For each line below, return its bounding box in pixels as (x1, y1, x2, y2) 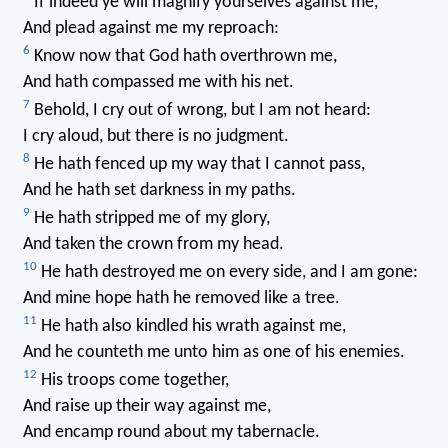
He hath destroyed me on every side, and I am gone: (36, 263, 418, 283)
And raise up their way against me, (22, 397, 271, 417)
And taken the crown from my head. (22, 235, 284, 255)
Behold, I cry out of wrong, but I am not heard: (29, 101, 371, 121)
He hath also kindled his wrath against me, (36, 317, 346, 337)
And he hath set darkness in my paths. (22, 181, 296, 201)
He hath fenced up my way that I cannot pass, (29, 155, 365, 175)
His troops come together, (36, 371, 229, 391)
